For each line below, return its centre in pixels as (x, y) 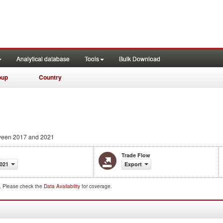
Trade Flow (136, 155)
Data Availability (63, 186)
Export (133, 164)
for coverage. (97, 186)
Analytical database (43, 58)
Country (50, 77)
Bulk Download (140, 58)
